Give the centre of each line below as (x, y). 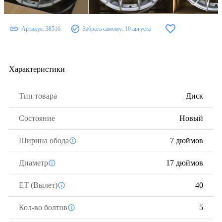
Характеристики (37, 69)
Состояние (37, 118)
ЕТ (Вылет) (38, 185)
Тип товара (38, 96)
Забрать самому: (104, 28)
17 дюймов (185, 163)
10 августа (138, 28)
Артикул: (33, 28)
